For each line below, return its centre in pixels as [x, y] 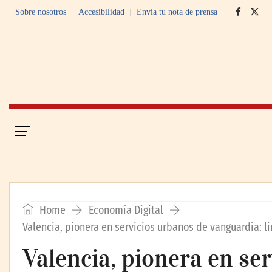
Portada [64, 130]
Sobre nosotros [41, 12]
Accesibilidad [101, 12]
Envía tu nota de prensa [177, 12]
